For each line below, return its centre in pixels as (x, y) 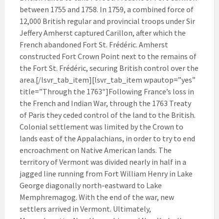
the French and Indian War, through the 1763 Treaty (105, 103)
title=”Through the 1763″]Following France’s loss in (107, 91)
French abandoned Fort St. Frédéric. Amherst (94, 44)
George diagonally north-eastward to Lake (91, 185)
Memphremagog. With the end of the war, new (97, 197)
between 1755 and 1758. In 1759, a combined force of (107, 9)
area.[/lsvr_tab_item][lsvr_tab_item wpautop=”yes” (108, 79)
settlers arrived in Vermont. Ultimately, (85, 208)
